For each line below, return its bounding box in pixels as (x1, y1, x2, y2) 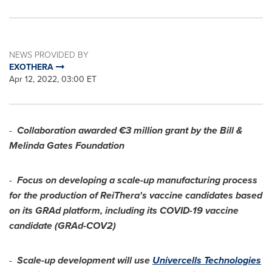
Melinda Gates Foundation (9, 138, 124, 152)
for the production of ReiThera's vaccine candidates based (9, 188, 262, 202)
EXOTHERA (9, 61, 56, 73)
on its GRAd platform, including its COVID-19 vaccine (9, 203, 239, 217)
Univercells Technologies (152, 253, 261, 267)
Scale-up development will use (17, 253, 152, 267)
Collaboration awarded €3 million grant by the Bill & (17, 123, 242, 137)
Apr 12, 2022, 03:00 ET (9, 73, 97, 85)
